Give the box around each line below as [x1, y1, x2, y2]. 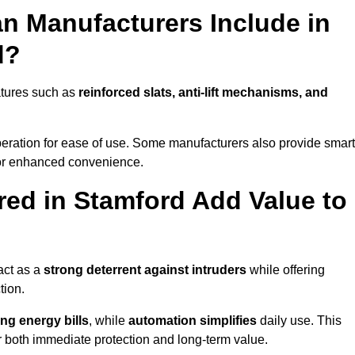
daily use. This [257, 314, 342, 328]
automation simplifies [128, 314, 257, 328]
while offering [246, 263, 325, 277]
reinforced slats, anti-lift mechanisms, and [78, 86, 328, 100]
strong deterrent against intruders [44, 263, 246, 277]
